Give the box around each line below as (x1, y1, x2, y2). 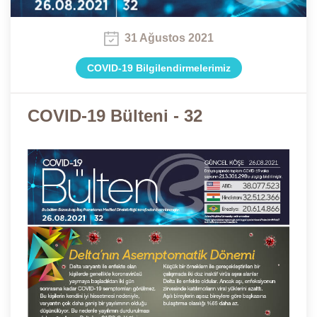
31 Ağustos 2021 (124, 32, 214, 45)
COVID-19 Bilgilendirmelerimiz (86, 62, 231, 74)
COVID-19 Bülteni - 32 (28, 105, 202, 125)
